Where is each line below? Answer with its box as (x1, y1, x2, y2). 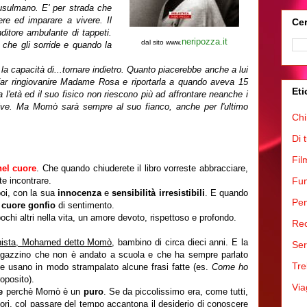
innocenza (57, 188, 105, 198)
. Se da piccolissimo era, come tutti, (103, 286, 249, 297)
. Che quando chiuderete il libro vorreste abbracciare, (36, 163, 249, 173)
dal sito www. (141, 38, 182, 46)
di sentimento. (56, 200, 114, 210)
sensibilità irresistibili (112, 188, 205, 198)
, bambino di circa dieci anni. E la (112, 237, 248, 247)
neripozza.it (182, 36, 228, 47)
